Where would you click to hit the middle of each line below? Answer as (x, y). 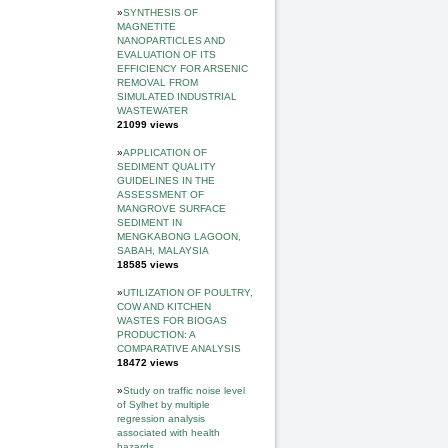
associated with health (168, 433)
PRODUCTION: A (156, 335)
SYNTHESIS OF (160, 13)
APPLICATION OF (165, 153)
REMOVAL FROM (157, 83)
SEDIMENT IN (149, 223)
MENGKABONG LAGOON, (179, 237)
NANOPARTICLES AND (171, 41)
